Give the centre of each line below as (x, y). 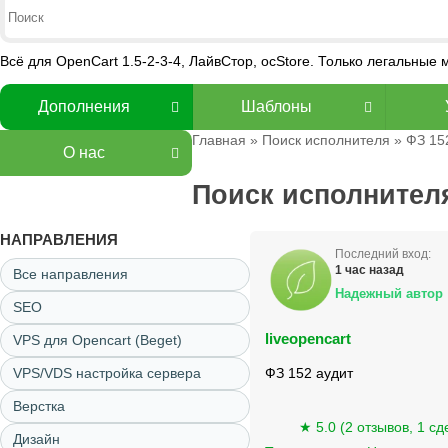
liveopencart (308, 338)
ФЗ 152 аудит (309, 373)
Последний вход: (383, 254)
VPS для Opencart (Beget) (97, 340)
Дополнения (83, 106)
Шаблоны (277, 106)
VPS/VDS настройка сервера (107, 373)
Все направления (70, 274)
